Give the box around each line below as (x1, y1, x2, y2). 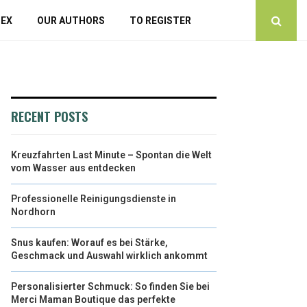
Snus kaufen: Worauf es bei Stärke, (11, 237, 168, 248)
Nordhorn (11, 206, 56, 217)
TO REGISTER (130, 15, 192, 26)
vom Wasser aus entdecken (11, 162, 136, 173)
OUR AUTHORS (37, 15, 106, 26)
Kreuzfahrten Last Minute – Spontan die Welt (11, 149, 212, 160)
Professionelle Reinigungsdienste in (11, 193, 176, 204)
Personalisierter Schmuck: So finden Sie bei (11, 281, 210, 292)
